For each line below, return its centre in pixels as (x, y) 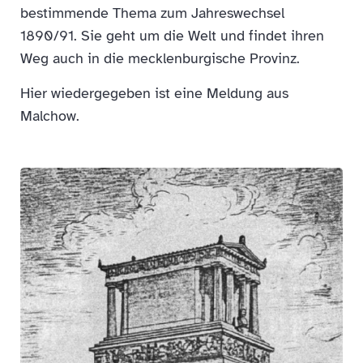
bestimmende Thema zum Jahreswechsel (152, 13)
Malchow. (50, 115)
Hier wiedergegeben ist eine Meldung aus (154, 93)
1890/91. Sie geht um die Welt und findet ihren (172, 35)
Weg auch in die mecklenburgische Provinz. (160, 58)
